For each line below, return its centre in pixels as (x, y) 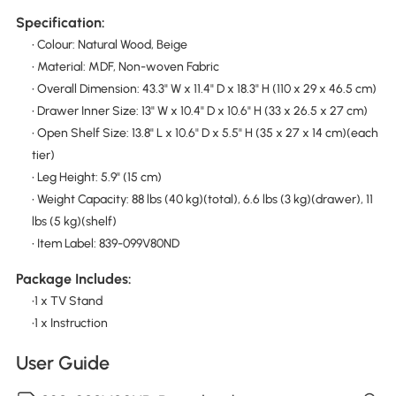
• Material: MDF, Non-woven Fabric (125, 67)
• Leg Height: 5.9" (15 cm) (96, 178)
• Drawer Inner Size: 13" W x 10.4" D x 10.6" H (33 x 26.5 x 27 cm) (199, 111)
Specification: (60, 23)
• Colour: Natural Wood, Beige (109, 45)
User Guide (62, 362)
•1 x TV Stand (67, 301)
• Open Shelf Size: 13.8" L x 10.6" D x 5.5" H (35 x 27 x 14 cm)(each (205, 133)
